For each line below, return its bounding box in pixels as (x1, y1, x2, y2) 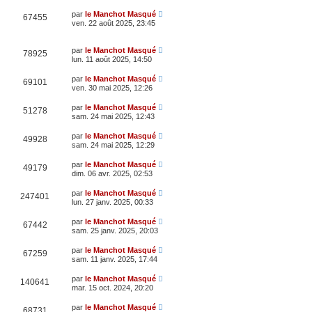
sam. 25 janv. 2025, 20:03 (72, 226, 158, 235)
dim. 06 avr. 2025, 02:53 (72, 169, 153, 178)
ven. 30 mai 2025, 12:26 (72, 83, 153, 92)
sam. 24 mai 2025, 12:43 (72, 111, 155, 120)
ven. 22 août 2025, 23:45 (72, 18, 155, 27)
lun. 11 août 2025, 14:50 (72, 54, 152, 63)
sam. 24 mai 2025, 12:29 (72, 140, 155, 149)
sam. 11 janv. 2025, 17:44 (72, 254, 157, 263)
